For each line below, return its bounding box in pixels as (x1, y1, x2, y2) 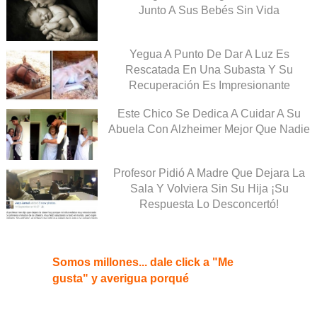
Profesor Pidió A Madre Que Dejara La (113, 166, 305, 179)
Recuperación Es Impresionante (128, 79, 290, 91)
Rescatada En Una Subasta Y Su (125, 63, 293, 76)
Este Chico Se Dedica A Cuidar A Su (117, 107, 301, 120)
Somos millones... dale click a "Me (52, 256, 234, 269)
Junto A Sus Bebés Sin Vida (139, 4, 279, 17)
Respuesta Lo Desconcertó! (139, 197, 279, 210)
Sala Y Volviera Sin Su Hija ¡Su (129, 182, 289, 195)
